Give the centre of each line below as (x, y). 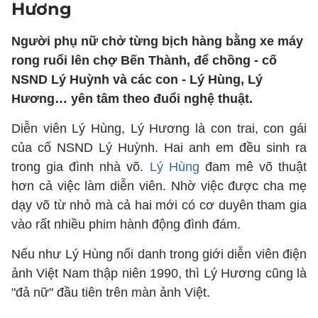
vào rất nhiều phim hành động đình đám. (128, 224)
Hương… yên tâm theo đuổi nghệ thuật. (132, 99)
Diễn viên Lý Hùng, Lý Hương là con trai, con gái (159, 128)
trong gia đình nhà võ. (81, 167)
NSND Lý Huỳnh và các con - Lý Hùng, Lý (137, 79)
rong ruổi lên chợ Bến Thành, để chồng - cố (144, 60)
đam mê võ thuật (253, 167)
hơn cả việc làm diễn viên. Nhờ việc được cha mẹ (159, 186)
